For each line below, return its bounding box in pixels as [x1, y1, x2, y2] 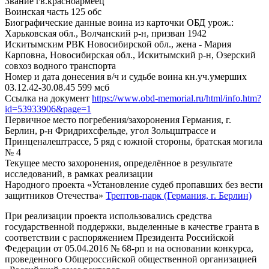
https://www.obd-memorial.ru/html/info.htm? [92, 92, 261, 103]
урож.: [208, 17, 234, 28]
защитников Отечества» [5, 190, 103, 201]
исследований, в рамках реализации [5, 168, 153, 179]
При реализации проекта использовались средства [5, 210, 212, 221]
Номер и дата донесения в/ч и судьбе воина [5, 71, 183, 82]
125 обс [71, 6, 101, 17]
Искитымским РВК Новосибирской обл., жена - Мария [5, 38, 231, 49]
